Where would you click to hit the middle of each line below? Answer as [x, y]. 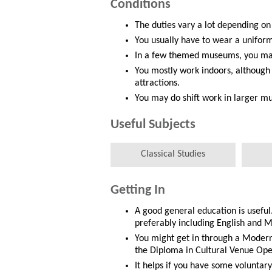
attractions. [157, 83]
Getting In [138, 191]
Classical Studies [173, 155]
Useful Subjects [153, 125]
